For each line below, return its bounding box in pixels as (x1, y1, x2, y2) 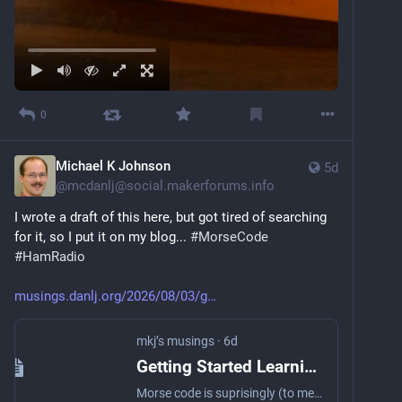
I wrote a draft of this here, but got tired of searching (14, 208, 327, 225)
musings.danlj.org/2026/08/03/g (14, 287, 207, 304)
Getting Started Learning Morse (304, 355, 317, 377)
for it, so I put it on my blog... (14, 228, 190, 245)
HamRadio (22, 248, 85, 265)
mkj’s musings (136, 333, 214, 348)
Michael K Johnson (56, 157, 170, 174)
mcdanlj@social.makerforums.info (67, 177, 275, 194)
